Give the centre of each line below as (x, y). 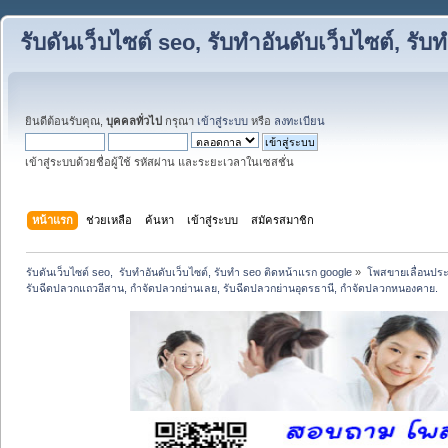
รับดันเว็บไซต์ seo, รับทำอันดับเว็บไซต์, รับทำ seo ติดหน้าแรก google (189, 271)
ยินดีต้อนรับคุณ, (65, 121)
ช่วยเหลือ (109, 219)
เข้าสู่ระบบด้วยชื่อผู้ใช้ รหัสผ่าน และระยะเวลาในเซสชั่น (159, 162)
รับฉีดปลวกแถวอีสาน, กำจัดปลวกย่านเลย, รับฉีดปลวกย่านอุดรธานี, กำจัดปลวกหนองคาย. (232, 287)
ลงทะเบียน (299, 121)
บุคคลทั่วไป (134, 121)
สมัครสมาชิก (283, 219)
